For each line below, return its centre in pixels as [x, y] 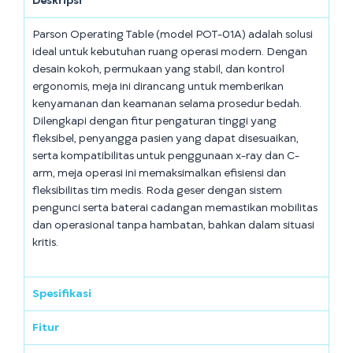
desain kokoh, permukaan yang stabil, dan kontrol [158, 69]
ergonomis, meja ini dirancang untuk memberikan [158, 86]
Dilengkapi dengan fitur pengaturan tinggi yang [154, 121]
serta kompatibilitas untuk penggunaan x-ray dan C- [166, 156]
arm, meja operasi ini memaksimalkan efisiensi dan [159, 173]
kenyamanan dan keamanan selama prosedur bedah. [167, 104]
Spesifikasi [62, 293]
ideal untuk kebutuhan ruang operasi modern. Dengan [170, 52]
